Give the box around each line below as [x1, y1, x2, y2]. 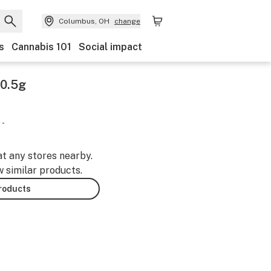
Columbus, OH [59, 17, 109, 25]
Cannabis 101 [11, 41, 71, 53]
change [114, 17, 140, 25]
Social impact [79, 41, 142, 53]
